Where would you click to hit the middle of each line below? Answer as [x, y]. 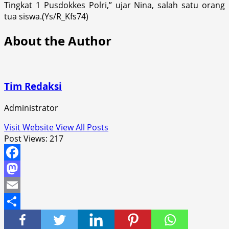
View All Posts [82, 128]
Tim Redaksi [33, 86]
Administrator [31, 108]
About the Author [58, 40]
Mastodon [24, 185]
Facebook [22, 169]
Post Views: [26, 139]
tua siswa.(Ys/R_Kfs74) [46, 16]
